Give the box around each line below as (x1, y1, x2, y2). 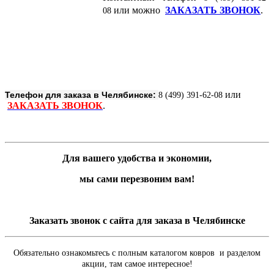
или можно (111, 4, 165, 15)
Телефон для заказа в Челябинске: (5, 89, 158, 100)
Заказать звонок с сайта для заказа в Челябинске (29, 215, 245, 226)
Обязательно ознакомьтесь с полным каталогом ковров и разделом (13, 248, 261, 257)
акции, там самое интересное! (81, 259, 193, 268)
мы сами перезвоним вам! (80, 173, 194, 184)
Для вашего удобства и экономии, (62, 152, 212, 163)
